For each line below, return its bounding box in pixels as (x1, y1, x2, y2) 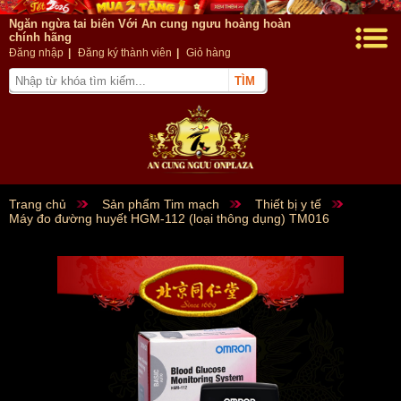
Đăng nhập (9, 47, 64, 60)
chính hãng (9, 30, 72, 45)
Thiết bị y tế (255, 197, 321, 212)
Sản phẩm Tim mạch (102, 197, 219, 212)
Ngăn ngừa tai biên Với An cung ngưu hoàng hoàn (9, 17, 291, 31)
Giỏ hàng (186, 47, 231, 60)
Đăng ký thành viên (78, 47, 172, 60)
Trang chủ (9, 197, 66, 212)
